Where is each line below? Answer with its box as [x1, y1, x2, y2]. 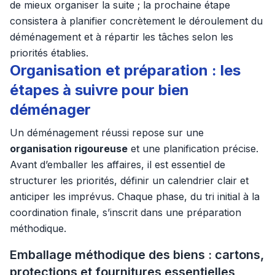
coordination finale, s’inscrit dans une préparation [10, 206, 241, 219]
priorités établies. [10, 47, 88, 59]
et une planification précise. [128, 142, 258, 155]
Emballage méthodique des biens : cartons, [10, 247, 264, 262]
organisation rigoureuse [10, 142, 128, 155]
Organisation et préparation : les [10, 61, 241, 79]
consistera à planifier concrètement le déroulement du [10, 15, 263, 27]
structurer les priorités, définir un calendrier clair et [10, 174, 249, 187]
